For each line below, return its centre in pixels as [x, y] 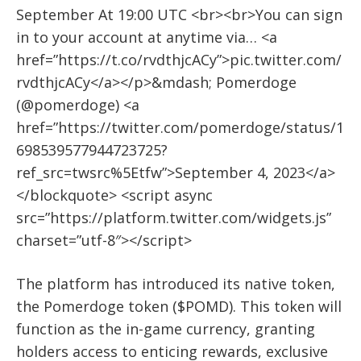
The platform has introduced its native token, [176, 283]
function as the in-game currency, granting [166, 328]
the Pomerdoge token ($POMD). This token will [179, 306]
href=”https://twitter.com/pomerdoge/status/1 [180, 127]
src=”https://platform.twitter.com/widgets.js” [174, 217]
